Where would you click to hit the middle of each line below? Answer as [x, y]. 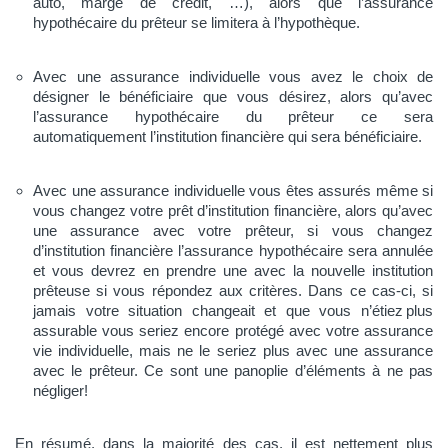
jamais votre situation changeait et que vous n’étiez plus [233, 310]
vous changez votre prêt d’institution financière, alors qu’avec [233, 210]
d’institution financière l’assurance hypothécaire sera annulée [233, 250]
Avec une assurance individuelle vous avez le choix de [233, 77]
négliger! [60, 390]
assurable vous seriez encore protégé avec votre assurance [233, 330]
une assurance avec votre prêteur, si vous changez [233, 230]
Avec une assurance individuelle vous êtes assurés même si [233, 190]
